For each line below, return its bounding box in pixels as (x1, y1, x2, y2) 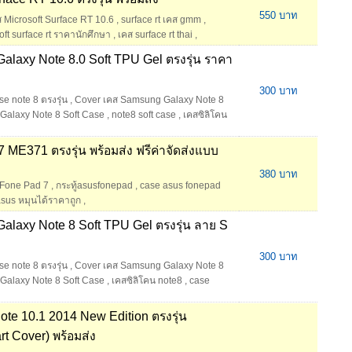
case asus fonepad (140, 180, 221, 192)
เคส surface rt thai (118, 29, 192, 41)
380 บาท (258, 168, 298, 181)
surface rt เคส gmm (121, 14, 201, 26)
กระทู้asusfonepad (56, 180, 133, 192)
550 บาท (258, 9, 298, 22)
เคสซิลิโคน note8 (112, 275, 182, 287)
